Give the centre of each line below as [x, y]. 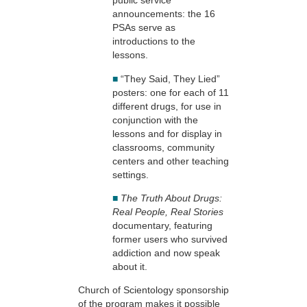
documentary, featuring [162, 225]
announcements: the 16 [164, 14]
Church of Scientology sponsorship [153, 290]
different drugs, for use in [167, 106]
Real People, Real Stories [168, 211]
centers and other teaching [171, 161]
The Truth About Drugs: [171, 198]
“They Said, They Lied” [170, 78]
